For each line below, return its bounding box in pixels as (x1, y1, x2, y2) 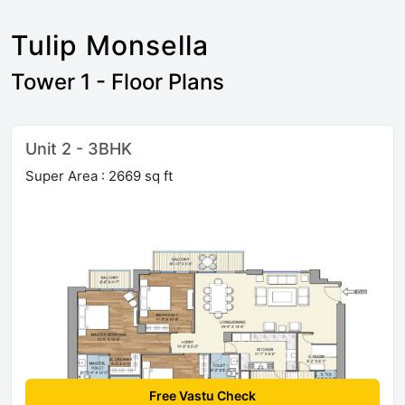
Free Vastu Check (149, 387, 256, 403)
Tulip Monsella (11, 28, 209, 61)
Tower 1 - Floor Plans (11, 68, 224, 95)
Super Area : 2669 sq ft (25, 166, 173, 184)
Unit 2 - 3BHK (25, 138, 132, 158)
